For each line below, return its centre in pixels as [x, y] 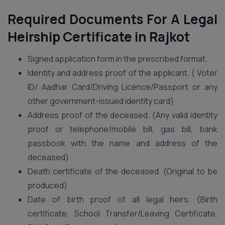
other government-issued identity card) [101, 101]
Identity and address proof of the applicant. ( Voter [123, 73]
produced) [47, 185]
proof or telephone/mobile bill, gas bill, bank [123, 129]
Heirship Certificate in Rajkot [99, 37]
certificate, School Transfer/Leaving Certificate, [123, 213]
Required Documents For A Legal [113, 19]
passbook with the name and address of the [123, 143]
